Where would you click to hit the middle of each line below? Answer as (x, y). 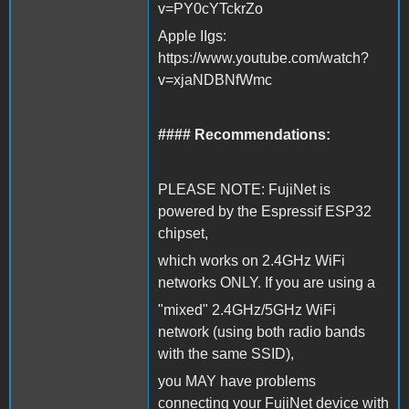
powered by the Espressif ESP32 (265, 211)
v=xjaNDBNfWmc (215, 79)
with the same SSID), (226, 353)
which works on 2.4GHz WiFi (252, 260)
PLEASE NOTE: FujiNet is (244, 189)
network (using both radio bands (262, 331)
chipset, (183, 233)
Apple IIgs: (192, 36)
